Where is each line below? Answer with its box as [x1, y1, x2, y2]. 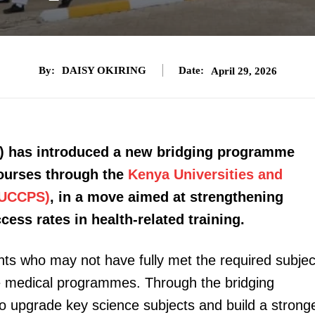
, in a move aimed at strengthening [50, 188, 283, 205]
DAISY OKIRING [61, 65, 146, 77]
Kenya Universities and [128, 166, 283, 182]
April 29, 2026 [210, 65, 277, 77]
